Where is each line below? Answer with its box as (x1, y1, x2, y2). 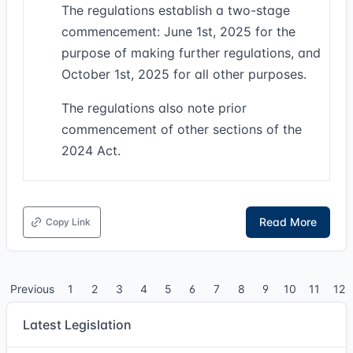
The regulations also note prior (61, 100, 247, 116)
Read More (259, 215, 317, 229)
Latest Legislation (23, 317, 132, 333)
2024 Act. (61, 143, 121, 158)
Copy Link (46, 216, 91, 228)
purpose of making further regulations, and (61, 45, 321, 61)
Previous (10, 282, 54, 295)
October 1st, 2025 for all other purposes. (61, 66, 307, 82)
